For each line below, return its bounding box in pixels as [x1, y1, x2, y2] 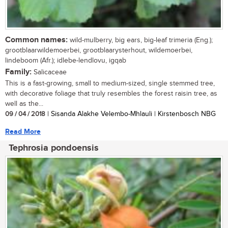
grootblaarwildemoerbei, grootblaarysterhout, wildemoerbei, [5, 46, 192, 54]
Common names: [5, 35, 68, 45]
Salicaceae [32, 68, 67, 76]
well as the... [5, 99, 43, 108]
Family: [5, 67, 32, 77]
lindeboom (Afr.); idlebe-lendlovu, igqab [5, 56, 126, 65]
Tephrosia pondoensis [9, 142, 99, 154]
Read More [5, 127, 41, 136]
